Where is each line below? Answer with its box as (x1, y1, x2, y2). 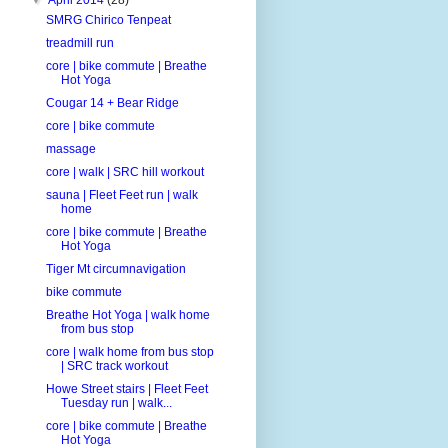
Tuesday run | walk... (60, 395, 172, 410)
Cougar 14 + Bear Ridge (45, 95, 179, 110)
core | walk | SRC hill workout (45, 164, 204, 179)
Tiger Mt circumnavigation (45, 261, 186, 276)
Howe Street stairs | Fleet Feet (45, 381, 208, 396)
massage (45, 141, 96, 156)
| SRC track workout (60, 358, 168, 373)
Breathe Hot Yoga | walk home (45, 307, 210, 322)
